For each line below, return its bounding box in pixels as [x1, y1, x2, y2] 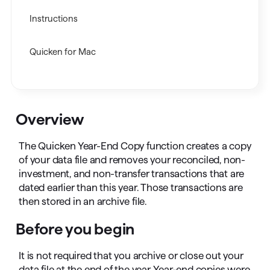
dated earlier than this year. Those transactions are [19, 182, 243, 193]
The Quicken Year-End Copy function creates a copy [19, 140, 251, 151]
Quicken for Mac [29, 47, 96, 57]
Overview [16, 110, 84, 128]
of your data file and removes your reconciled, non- [19, 154, 246, 165]
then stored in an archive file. [19, 196, 147, 207]
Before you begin [16, 220, 135, 237]
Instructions [29, 14, 78, 24]
